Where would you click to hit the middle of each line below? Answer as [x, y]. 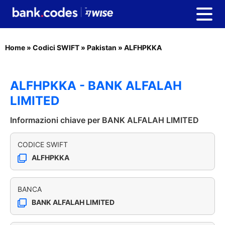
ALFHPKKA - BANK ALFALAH [96, 86]
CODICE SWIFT [43, 144]
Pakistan [102, 47]
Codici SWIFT [56, 47]
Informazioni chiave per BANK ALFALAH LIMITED [104, 120]
